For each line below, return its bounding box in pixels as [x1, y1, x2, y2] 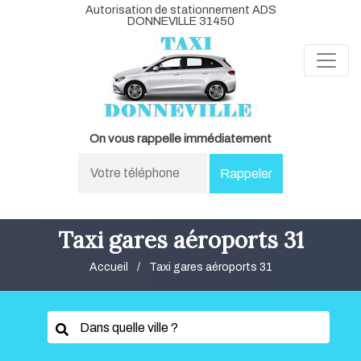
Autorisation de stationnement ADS [85, 3, 276, 16]
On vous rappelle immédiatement [89, 132, 272, 145]
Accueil [89, 261, 128, 273]
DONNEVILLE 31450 [127, 15, 234, 27]
